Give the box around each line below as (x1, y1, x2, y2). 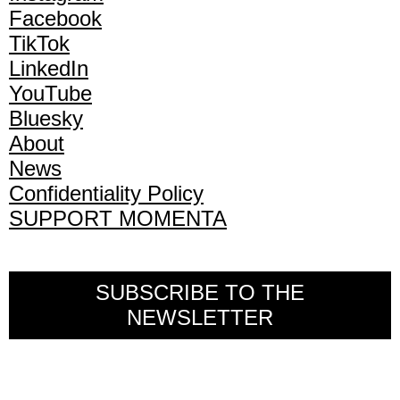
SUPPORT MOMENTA (9, 206, 227, 231)
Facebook (9, 6, 102, 31)
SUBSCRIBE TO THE (96, 280, 304, 305)
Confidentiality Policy (9, 181, 204, 206)
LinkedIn (9, 56, 88, 81)
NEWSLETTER (127, 305, 273, 330)
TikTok (9, 31, 70, 56)
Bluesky (9, 106, 83, 131)
